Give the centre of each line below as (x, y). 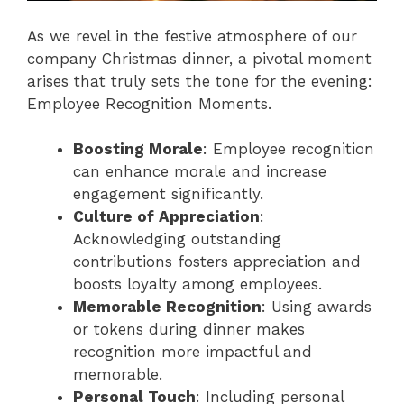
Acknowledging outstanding (177, 239)
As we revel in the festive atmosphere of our (192, 36)
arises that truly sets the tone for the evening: (200, 81)
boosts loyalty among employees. (197, 285)
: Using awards (317, 307)
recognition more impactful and (193, 352)
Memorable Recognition (167, 307)
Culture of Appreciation (166, 217)
